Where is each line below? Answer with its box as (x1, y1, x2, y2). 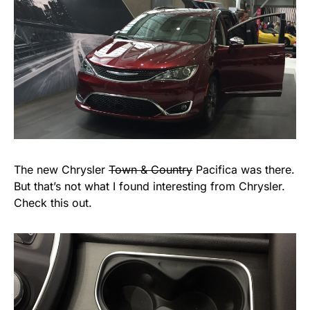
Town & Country (109, 163, 192, 177)
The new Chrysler (14, 163, 109, 177)
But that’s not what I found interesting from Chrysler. (14, 179, 285, 194)
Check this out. (14, 196, 92, 210)
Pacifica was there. (192, 163, 295, 177)
